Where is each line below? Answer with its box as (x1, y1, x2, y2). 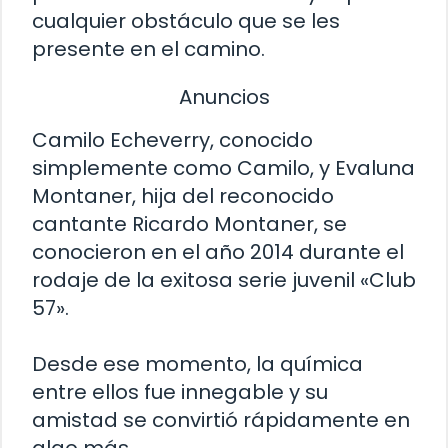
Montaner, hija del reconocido (32, 182, 334, 211)
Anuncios (178, 82, 270, 111)
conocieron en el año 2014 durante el (32, 238, 404, 267)
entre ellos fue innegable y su (32, 378, 328, 407)
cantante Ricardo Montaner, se (32, 210, 347, 239)
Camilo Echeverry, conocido (32, 126, 313, 155)
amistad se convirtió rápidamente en (32, 406, 410, 435)
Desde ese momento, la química (32, 350, 363, 379)
